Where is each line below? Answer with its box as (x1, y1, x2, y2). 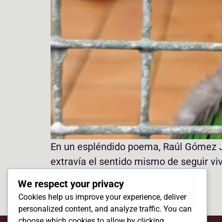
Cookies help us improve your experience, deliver (18, 192, 186, 202)
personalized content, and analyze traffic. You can (18, 204, 192, 214)
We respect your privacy (18, 177, 124, 190)
